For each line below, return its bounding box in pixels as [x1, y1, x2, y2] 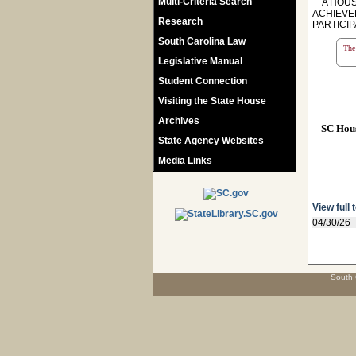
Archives [158, 115, 199, 126]
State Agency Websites [158, 135, 264, 146]
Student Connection [158, 75, 247, 87]
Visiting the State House [158, 95, 266, 106]
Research [158, 16, 203, 27]
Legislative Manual [158, 56, 242, 67]
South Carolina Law [158, 36, 246, 47]
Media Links [158, 155, 212, 166]
